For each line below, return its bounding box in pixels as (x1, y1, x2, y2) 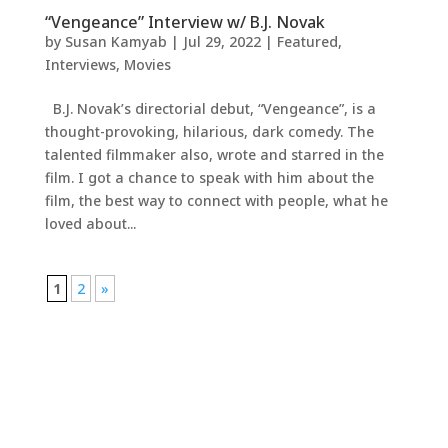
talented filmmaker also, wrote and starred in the (44, 145, 384, 165)
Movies (123, 55, 171, 75)
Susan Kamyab (64, 32, 167, 52)
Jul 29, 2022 (182, 32, 261, 52)
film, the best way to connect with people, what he (44, 191, 388, 211)
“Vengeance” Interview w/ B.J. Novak (44, 11, 325, 34)
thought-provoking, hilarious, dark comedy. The (44, 122, 374, 142)
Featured (276, 32, 338, 52)
